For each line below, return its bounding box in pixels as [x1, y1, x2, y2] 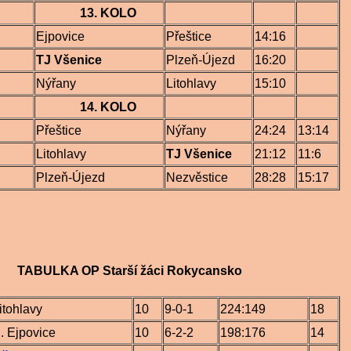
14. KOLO [36, 100, 136, 114]
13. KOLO [36, 6, 136, 20]
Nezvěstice [166, 171, 228, 184]
